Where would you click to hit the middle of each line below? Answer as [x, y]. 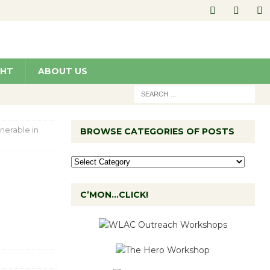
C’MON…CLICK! [114, 195]
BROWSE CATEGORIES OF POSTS [157, 131]
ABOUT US [63, 71]
